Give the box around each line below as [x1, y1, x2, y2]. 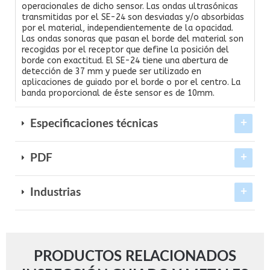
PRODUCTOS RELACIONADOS [34, 250, 236, 265]
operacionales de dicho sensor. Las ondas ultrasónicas [22, 1, 238, 12]
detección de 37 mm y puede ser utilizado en [22, 66, 201, 77]
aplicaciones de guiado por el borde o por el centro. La [22, 77, 240, 88]
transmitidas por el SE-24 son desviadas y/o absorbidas [22, 12, 244, 23]
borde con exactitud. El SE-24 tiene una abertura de [22, 55, 228, 66]
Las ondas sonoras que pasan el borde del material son [22, 34, 243, 45]
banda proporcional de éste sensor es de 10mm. [22, 88, 215, 99]
